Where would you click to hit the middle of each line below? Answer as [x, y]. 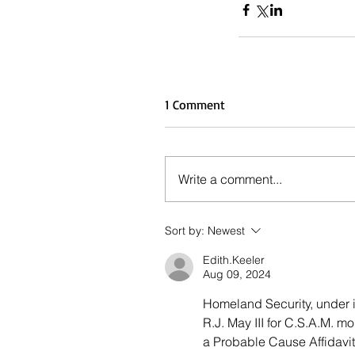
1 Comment [195, 104]
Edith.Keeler [234, 260]
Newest [226, 230]
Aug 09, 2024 [237, 274]
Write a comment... [230, 179]
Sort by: [185, 230]
